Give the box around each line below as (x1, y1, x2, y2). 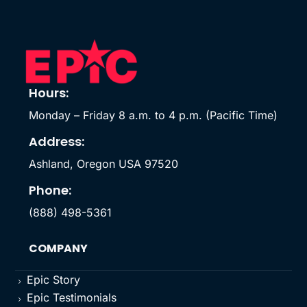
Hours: (29, 84, 69, 102)
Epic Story (27, 273, 81, 287)
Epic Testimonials (27, 291, 117, 305)
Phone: (29, 182, 72, 199)
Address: (29, 133, 85, 151)
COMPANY (29, 241, 88, 257)
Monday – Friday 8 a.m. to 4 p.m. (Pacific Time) (29, 108, 278, 123)
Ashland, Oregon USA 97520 (29, 157, 179, 171)
